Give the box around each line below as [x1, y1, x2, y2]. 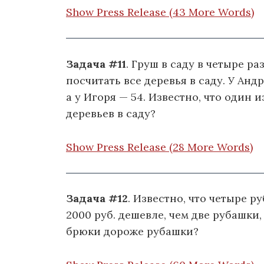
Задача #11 [66, 57, 126, 71]
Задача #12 [66, 192, 128, 206]
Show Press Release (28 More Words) [66, 140, 253, 154]
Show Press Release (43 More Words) [66, 5, 254, 19]
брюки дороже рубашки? [66, 225, 199, 239]
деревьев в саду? [66, 106, 156, 120]
